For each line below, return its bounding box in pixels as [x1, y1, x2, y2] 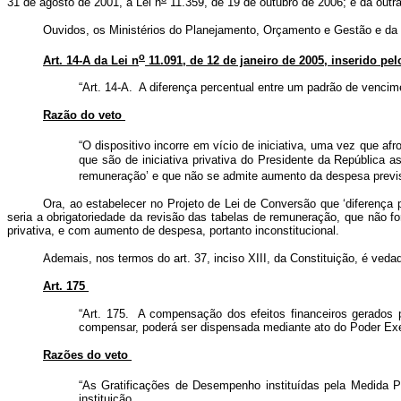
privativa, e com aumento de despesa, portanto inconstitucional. [7, 223, 343, 237]
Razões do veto [43, 347, 132, 362]
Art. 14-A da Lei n [43, 54, 139, 68]
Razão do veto [43, 108, 125, 123]
